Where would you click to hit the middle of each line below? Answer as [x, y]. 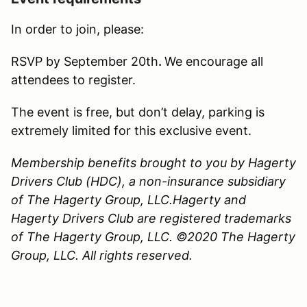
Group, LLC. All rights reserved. [102, 256]
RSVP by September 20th [85, 62]
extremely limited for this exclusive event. [131, 131]
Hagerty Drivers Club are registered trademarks [151, 219]
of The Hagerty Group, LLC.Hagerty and [128, 200]
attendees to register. [75, 80]
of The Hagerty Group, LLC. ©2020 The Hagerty [153, 237]
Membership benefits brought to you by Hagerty [153, 163]
